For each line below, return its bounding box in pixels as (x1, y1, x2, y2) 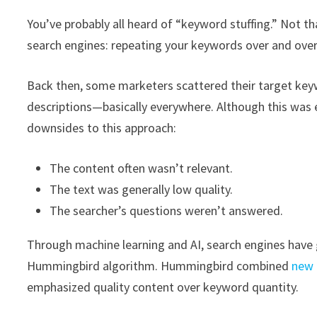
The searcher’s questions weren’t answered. (50, 202, 284, 219)
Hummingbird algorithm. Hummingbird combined (27, 258, 292, 275)
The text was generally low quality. (50, 181, 234, 198)
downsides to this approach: (27, 120, 177, 137)
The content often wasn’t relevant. (50, 160, 234, 177)
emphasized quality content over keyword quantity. (27, 279, 299, 296)
